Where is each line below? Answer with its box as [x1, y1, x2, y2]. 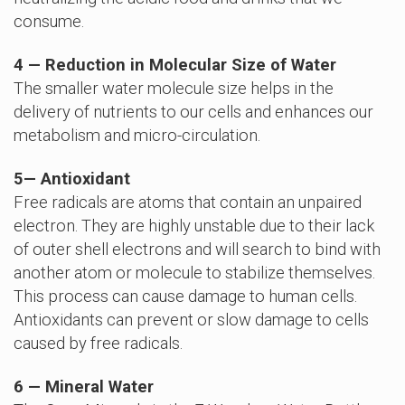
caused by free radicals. [14, 333, 183, 353]
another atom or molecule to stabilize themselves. [14, 262, 375, 282]
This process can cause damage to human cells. [14, 286, 357, 306]
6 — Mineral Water [14, 376, 154, 396]
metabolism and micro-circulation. [14, 125, 260, 145]
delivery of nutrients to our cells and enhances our [14, 101, 373, 121]
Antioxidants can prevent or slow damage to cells [14, 309, 369, 329]
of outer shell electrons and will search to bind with [14, 239, 381, 259]
